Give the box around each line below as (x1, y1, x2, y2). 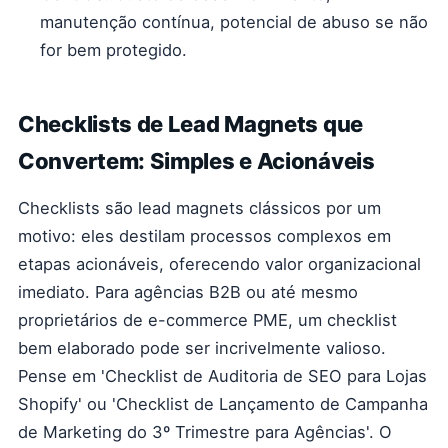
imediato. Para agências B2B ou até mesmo (18, 282, 358, 302)
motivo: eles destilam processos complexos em (18, 226, 391, 246)
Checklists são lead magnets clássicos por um (18, 198, 381, 218)
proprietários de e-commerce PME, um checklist (18, 310, 397, 330)
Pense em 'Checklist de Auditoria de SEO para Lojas (18, 366, 427, 386)
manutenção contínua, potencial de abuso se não (40, 12, 428, 32)
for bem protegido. (40, 40, 187, 60)
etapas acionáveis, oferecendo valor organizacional (18, 254, 421, 274)
